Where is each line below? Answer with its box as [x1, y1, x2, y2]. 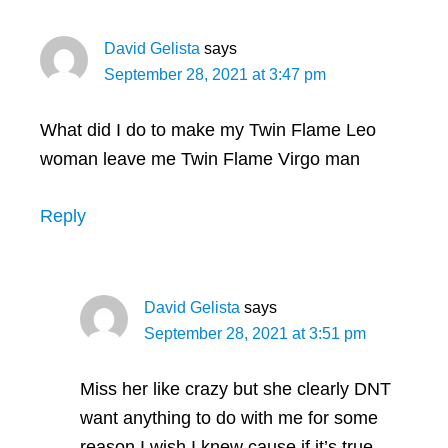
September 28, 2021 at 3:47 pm [104, 65, 326, 83]
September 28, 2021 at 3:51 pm [144, 324, 366, 342]
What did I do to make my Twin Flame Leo [40, 119, 376, 140]
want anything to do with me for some [80, 407, 378, 428]
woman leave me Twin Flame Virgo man [40, 148, 360, 169]
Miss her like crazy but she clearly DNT [80, 378, 391, 399]
